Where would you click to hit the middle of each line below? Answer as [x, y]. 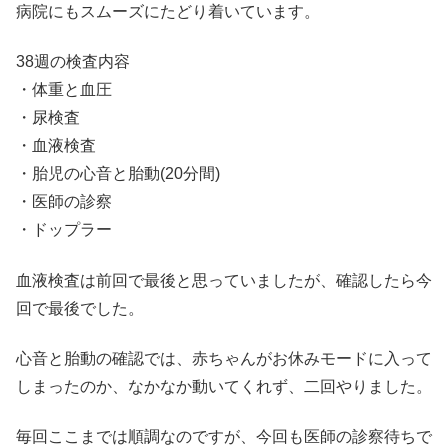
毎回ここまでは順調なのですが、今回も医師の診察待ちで [224, 437]
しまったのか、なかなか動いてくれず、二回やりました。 [224, 386]
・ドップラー [64, 230]
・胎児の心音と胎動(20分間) [118, 174]
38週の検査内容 [73, 62]
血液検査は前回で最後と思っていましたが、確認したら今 [224, 280]
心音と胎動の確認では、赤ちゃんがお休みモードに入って [224, 358]
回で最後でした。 [80, 308]
